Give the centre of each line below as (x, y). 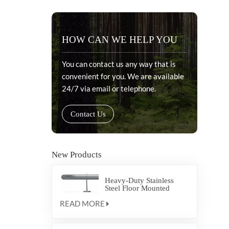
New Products (76, 154)
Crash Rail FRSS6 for (139, 196)
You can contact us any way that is (119, 64)
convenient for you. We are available (123, 76)
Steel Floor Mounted (137, 188)
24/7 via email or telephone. (109, 88)
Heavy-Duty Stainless (139, 180)
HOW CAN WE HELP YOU (119, 39)
